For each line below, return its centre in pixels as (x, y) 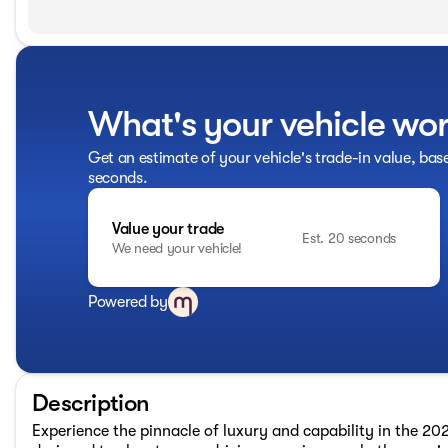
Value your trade (168, 228)
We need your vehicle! (177, 247)
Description (91, 403)
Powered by (128, 302)
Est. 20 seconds (349, 237)
